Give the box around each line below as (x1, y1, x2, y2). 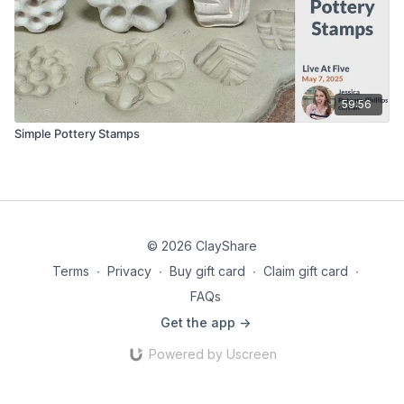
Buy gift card (170, 263, 245, 279)
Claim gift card (263, 263, 348, 279)
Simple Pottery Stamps (14, 125, 140, 141)
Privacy (107, 263, 151, 279)
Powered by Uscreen (148, 346, 277, 362)
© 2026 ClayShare (147, 238, 257, 253)
